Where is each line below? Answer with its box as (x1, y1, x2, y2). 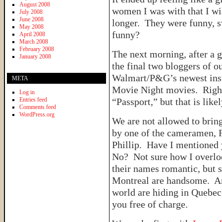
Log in (19, 88, 35, 96)
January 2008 (19, 53, 51, 60)
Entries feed (19, 96, 47, 103)
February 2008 (19, 45, 54, 53)
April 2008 (19, 30, 45, 38)
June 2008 (19, 15, 44, 23)
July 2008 (19, 8, 43, 15)
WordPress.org (19, 111, 55, 118)
